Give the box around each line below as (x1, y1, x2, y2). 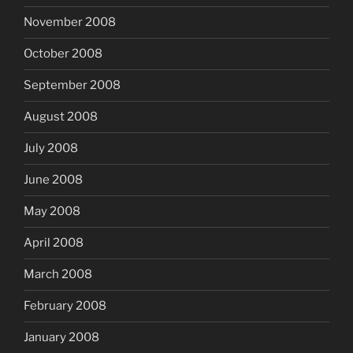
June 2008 (24, 173, 83, 188)
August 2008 (24, 110, 98, 124)
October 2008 (24, 46, 102, 61)
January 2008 (24, 330, 99, 345)
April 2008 (24, 236, 84, 251)
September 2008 (24, 78, 121, 93)
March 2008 (24, 267, 92, 282)
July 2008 (24, 141, 78, 156)
